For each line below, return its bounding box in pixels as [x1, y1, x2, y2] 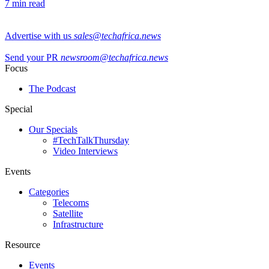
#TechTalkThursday [53, 134, 129, 145]
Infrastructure [53, 219, 103, 229]
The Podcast [29, 83, 76, 94]
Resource [5, 239, 40, 250]
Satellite [53, 208, 83, 219]
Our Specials [29, 124, 77, 134]
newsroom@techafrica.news [61, 52, 168, 62]
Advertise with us [5, 30, 71, 41]
